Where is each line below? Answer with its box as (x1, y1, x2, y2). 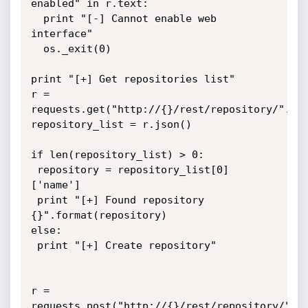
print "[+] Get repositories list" (30, 73, 235, 85)
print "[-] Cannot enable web (30, 12, 43, 25)
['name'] (30, 179, 80, 191)
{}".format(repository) (30, 209, 167, 221)
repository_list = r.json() (30, 118, 192, 131)
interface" (30, 27, 93, 40)
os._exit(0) (30, 43, 43, 55)
